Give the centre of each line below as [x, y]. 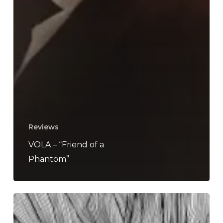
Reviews [43, 127]
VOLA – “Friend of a [66, 145]
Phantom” [49, 159]
